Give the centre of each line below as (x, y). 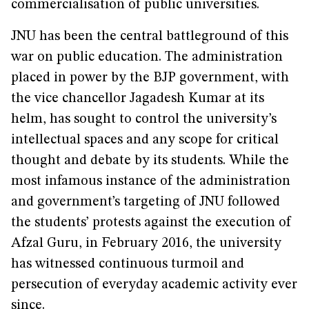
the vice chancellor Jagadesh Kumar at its (138, 99)
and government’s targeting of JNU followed (146, 202)
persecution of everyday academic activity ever (154, 285)
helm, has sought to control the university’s (144, 119)
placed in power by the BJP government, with (150, 78)
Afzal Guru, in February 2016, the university (146, 243)
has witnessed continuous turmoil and (128, 264)
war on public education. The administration (147, 57)
